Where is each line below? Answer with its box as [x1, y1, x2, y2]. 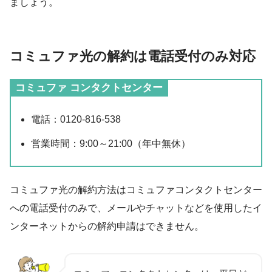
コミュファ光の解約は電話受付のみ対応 [10, 48, 256, 64]
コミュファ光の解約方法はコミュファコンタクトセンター [10, 184, 262, 195]
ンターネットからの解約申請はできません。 [10, 220, 204, 231]
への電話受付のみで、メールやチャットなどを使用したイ [10, 202, 262, 213]
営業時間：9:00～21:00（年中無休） [31, 138, 191, 149]
